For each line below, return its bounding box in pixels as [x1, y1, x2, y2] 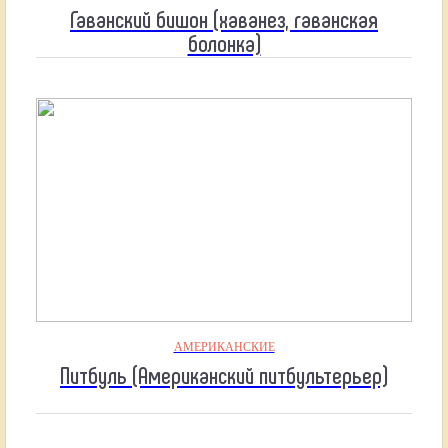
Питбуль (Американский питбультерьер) [60, 359, 388, 389]
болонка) [187, 27, 261, 57]
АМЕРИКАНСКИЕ [173, 339, 275, 354]
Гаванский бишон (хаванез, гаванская [70, 3, 378, 33]
